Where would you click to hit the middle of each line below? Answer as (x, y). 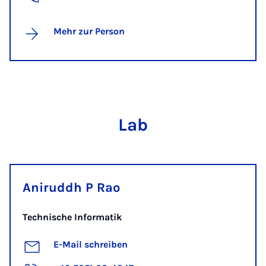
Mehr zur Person (89, 31)
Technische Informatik (72, 217)
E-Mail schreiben (91, 245)
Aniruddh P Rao (71, 187)
